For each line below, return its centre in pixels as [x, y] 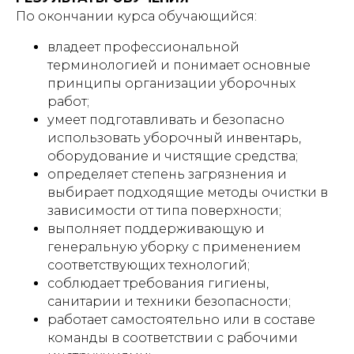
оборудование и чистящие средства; [173, 156]
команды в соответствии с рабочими [173, 338]
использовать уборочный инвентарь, [174, 138]
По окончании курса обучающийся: [136, 16]
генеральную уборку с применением [174, 247]
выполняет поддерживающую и [156, 229]
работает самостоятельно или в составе [181, 320]
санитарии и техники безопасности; [169, 301]
